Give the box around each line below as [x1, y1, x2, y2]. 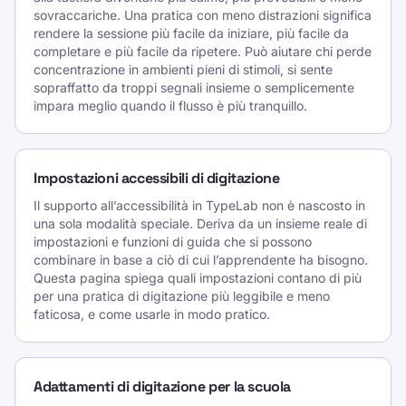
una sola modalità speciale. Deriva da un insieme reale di [34, 216, 367, 231]
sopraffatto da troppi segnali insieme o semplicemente [34, 80, 354, 95]
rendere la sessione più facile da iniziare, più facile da [34, 25, 349, 41]
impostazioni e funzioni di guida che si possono [34, 234, 312, 249]
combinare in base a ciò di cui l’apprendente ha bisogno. [34, 252, 368, 267]
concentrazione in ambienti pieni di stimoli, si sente [34, 62, 333, 77]
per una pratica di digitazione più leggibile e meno [34, 288, 330, 304]
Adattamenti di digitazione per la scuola [34, 377, 291, 396]
